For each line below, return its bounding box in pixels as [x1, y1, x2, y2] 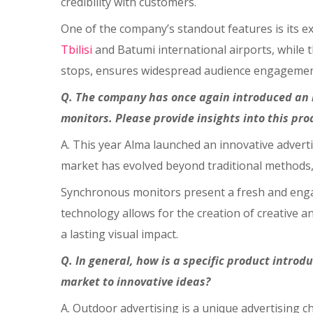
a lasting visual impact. [61, 226, 178, 242]
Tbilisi [61, 42, 92, 57]
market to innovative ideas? [61, 274, 210, 289]
